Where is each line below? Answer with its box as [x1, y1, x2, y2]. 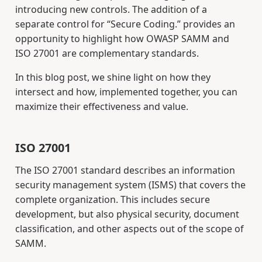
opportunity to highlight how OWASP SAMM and [15, 32, 229, 46]
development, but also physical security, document [15, 208, 239, 221]
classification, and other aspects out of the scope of [15, 222, 244, 236]
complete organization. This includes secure [15, 193, 210, 206]
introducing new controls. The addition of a [15, 3, 207, 16]
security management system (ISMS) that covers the [15, 178, 246, 192]
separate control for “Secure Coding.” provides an [15, 18, 235, 31]
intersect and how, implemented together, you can [15, 85, 237, 99]
